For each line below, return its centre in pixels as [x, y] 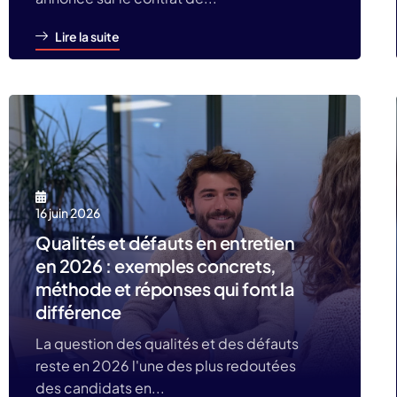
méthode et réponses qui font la [165, 288]
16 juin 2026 [68, 213]
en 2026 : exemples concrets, [156, 265]
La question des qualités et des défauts [167, 343]
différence [78, 311]
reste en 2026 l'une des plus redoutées [166, 366]
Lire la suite [87, 36]
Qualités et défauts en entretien [165, 242]
